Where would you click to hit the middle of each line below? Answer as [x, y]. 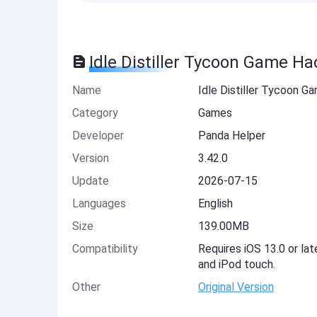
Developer [98, 136]
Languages [99, 203]
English [215, 203]
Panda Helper [231, 136]
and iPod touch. [236, 264]
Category [95, 113]
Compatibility [105, 249]
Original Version [236, 287]
